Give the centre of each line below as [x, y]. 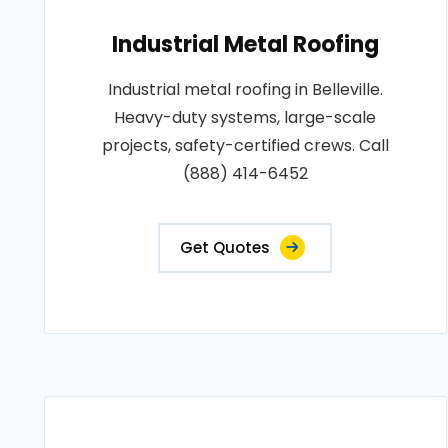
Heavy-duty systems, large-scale [245, 117]
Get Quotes [225, 247]
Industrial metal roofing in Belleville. [245, 89]
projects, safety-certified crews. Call [245, 145]
